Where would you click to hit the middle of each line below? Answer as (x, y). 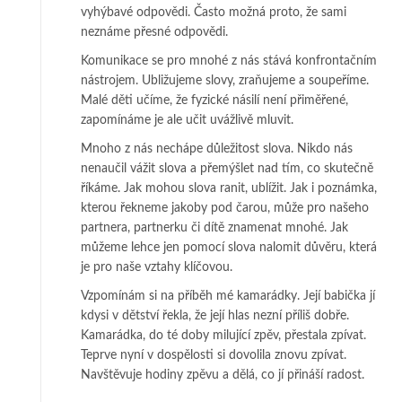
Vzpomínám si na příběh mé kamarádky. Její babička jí (228, 296)
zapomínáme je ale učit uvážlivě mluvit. (187, 120)
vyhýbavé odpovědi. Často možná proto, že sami (214, 12)
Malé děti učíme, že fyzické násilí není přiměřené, (214, 100)
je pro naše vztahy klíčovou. (157, 267)
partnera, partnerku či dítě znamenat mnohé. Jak (214, 227)
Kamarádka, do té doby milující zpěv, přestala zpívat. (223, 335)
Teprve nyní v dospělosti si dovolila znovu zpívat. (214, 355)
